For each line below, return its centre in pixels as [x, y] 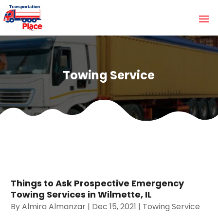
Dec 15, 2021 [114, 206]
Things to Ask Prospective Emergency [98, 183]
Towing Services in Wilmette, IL [82, 194]
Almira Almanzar [54, 206]
